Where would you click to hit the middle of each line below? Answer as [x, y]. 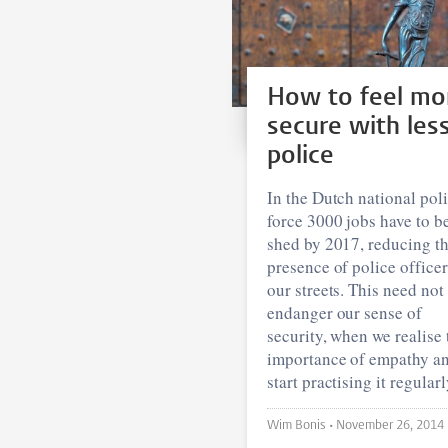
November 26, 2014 [390, 425]
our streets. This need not [355, 289]
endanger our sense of [344, 312]
